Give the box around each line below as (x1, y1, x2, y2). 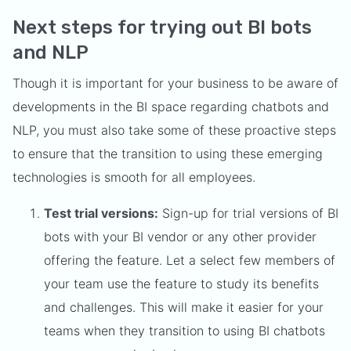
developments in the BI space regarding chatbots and (13, 99, 329, 114)
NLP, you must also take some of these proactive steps (13, 122, 336, 138)
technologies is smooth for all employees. (13, 169, 255, 185)
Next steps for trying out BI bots (13, 16, 312, 38)
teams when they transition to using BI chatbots (44, 323, 325, 338)
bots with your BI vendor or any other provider (44, 229, 317, 244)
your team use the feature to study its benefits (44, 276, 319, 291)
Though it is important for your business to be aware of (13, 75, 338, 91)
